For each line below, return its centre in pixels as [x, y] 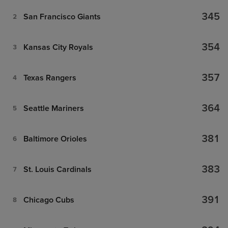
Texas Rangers [50, 78]
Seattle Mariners [53, 108]
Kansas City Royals [58, 47]
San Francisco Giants [62, 17]
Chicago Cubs [49, 200]
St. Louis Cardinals [57, 169]
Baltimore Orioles [55, 139]
